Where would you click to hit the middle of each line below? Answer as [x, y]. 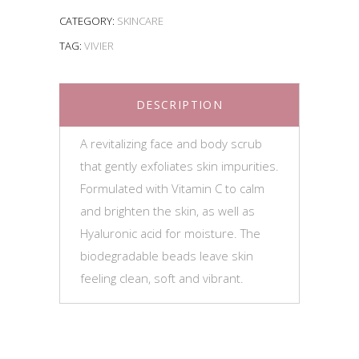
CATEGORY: [88, 20]
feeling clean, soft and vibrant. [162, 278]
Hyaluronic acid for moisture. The [170, 233]
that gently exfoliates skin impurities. [179, 165]
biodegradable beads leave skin [167, 255]
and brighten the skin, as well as [167, 210]
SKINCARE [140, 20]
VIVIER [99, 45]
